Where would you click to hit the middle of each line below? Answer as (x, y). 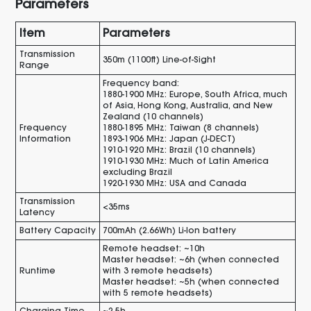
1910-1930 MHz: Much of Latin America (186, 161)
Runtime (37, 271)
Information (45, 139)
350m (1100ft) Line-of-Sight (160, 60)
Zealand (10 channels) (153, 117)
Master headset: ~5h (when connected (191, 282)
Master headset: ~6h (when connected (191, 260)
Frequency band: (141, 84)
